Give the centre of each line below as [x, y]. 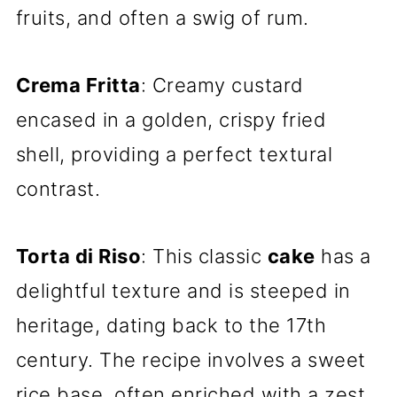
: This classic [204, 256]
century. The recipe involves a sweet [191, 360]
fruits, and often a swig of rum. [162, 18]
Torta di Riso [78, 256]
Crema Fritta [78, 85]
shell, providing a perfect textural [174, 154]
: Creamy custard [222, 85]
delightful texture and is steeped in [183, 291]
